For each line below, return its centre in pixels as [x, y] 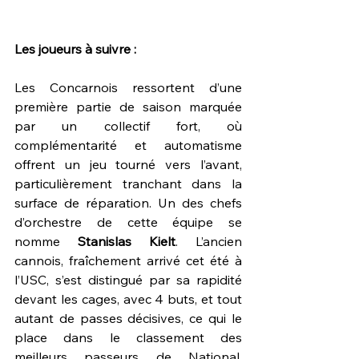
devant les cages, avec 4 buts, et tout [128, 298]
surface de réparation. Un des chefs [128, 202]
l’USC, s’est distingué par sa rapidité [128, 279]
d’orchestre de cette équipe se [128, 222]
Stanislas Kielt [127, 241]
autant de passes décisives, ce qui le [128, 318]
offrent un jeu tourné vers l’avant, [128, 164]
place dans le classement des [128, 337]
